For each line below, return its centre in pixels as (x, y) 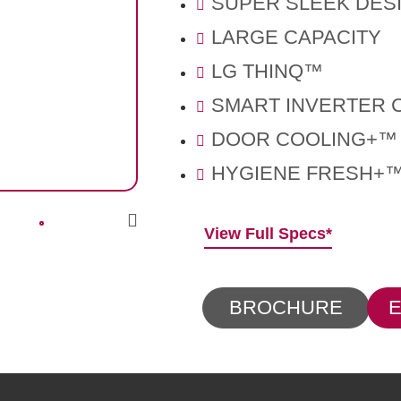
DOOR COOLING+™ (304, 140)
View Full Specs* (269, 234)
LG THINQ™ (267, 72)
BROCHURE (286, 307)
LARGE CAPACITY (296, 38)
